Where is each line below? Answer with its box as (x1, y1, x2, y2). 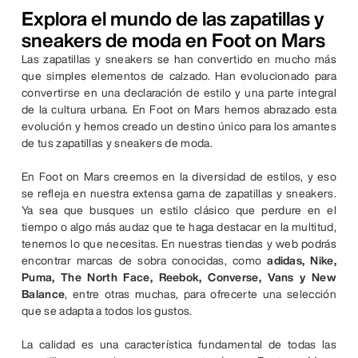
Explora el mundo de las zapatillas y (22, 9, 324, 29)
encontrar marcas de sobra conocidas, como (22, 255, 268, 267)
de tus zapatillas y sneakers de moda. (22, 137, 213, 149)
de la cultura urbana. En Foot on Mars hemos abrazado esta (22, 104, 336, 116)
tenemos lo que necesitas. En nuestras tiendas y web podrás (22, 238, 336, 250)
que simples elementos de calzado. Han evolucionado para (22, 70, 336, 82)
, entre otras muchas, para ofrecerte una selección (65, 288, 336, 300)
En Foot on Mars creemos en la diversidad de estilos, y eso (22, 171, 336, 183)
